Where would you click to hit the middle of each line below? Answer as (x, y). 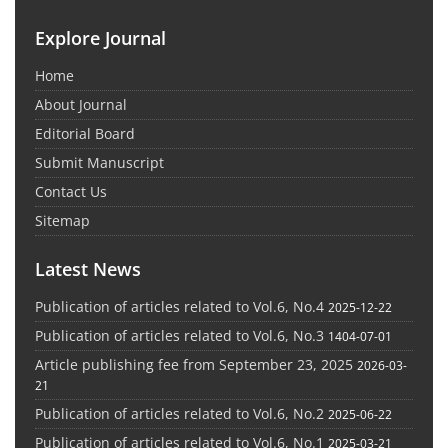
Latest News (88, 269)
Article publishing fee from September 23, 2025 (194, 365)
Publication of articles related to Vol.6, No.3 (179, 336)
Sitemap (62, 221)
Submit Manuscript (99, 163)
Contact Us (71, 192)
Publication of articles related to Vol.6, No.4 (179, 307)
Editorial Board (85, 134)
